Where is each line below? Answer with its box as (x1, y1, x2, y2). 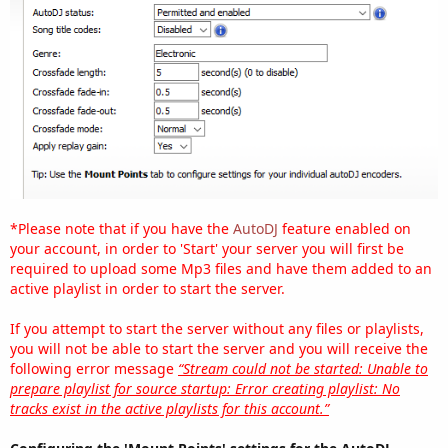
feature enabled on (278, 218, 411, 238)
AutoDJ (233, 218, 278, 238)
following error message (10, 358, 178, 378)
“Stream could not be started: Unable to (178, 358, 428, 378)
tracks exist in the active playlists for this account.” (10, 398, 329, 418)
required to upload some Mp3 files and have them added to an (10, 258, 432, 278)
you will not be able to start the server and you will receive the (10, 338, 428, 358)
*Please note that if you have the (10, 218, 233, 238)
